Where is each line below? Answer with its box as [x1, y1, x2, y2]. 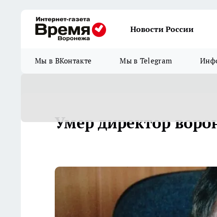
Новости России [130, 24, 194, 34]
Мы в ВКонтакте [35, 56, 92, 65]
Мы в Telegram [120, 56, 172, 65]
